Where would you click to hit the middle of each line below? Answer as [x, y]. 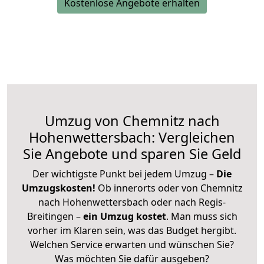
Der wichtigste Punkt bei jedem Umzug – [124, 174]
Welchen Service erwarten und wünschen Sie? [132, 244]
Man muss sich [204, 216]
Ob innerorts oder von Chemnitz [170, 188]
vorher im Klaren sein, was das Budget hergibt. [132, 230]
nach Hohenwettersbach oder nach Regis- [132, 202]
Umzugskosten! [58, 188]
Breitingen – [55, 216]
